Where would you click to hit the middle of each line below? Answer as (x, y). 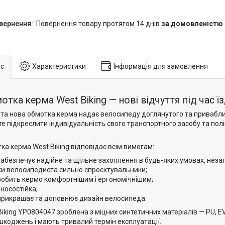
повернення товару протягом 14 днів (101, 23)
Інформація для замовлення (161, 66)
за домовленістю (192, 23)
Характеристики (59, 66)
